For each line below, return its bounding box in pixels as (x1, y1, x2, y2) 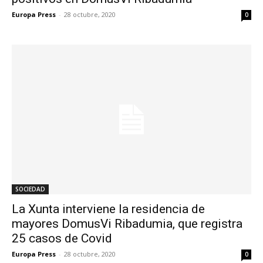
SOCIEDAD (15, 185, 45, 194)
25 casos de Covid (12, 231, 112, 246)
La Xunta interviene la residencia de (12, 202, 205, 217)
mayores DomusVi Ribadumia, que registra (12, 217, 242, 231)
